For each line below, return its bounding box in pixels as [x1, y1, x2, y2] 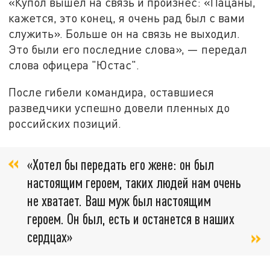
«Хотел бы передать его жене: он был [27, 155, 214, 173]
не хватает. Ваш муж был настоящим [27, 191, 211, 209]
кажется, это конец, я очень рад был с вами [8, 10, 245, 25]
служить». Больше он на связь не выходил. [8, 26, 240, 40]
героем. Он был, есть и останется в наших [27, 209, 234, 227]
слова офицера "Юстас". [8, 57, 140, 72]
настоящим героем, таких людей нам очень [27, 173, 241, 191]
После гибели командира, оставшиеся [8, 85, 215, 99]
